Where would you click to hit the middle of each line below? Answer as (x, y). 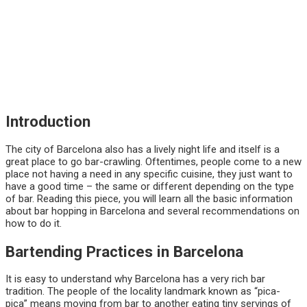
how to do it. (34, 223)
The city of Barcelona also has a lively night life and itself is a (143, 149)
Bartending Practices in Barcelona (124, 251)
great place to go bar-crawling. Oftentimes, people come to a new (153, 161)
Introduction (48, 122)
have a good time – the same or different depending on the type (150, 186)
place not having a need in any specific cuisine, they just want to (149, 174)
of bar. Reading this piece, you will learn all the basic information (149, 198)
